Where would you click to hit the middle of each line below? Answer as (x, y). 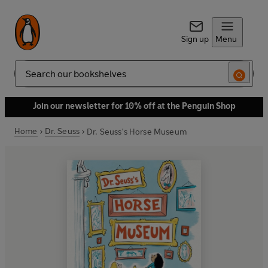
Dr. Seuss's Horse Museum (137, 132)
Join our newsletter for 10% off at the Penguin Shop (134, 106)
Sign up (195, 39)
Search (28, 78)
